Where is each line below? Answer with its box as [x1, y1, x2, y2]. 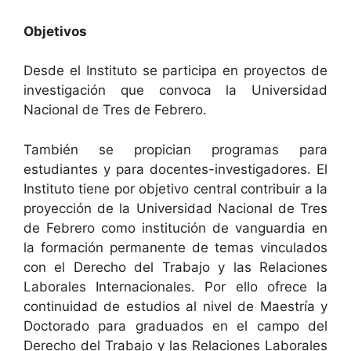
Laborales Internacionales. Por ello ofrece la [24, 278, 327, 295]
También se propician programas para [24, 141, 327, 157]
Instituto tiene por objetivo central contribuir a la [24, 180, 327, 197]
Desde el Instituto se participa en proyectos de [24, 63, 327, 78]
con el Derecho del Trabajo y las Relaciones [24, 259, 327, 275]
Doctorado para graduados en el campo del [24, 317, 327, 334]
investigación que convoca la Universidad [24, 82, 327, 98]
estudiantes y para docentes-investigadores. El [24, 161, 327, 177]
